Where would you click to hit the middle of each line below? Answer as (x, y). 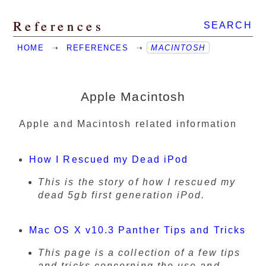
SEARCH (228, 25)
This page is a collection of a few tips (140, 252)
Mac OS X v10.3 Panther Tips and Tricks (138, 230)
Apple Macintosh (133, 96)
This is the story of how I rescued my (137, 182)
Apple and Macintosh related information (128, 124)
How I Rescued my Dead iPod (109, 159)
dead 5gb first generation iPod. (122, 195)
